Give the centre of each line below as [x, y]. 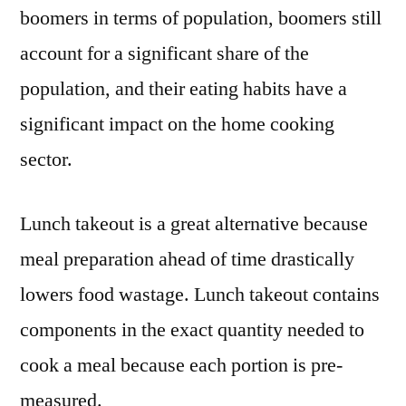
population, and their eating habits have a [184, 89]
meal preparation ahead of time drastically [187, 259]
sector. [46, 159]
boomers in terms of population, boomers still [201, 18]
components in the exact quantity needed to [192, 330]
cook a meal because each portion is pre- [181, 365]
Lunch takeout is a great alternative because [194, 224]
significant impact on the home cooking [177, 124]
